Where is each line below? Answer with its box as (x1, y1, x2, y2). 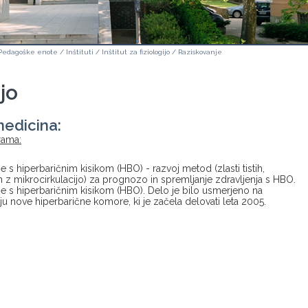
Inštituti (66, 48, 93, 56)
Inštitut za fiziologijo (102, 48, 170, 56)
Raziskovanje (178, 48, 222, 56)
